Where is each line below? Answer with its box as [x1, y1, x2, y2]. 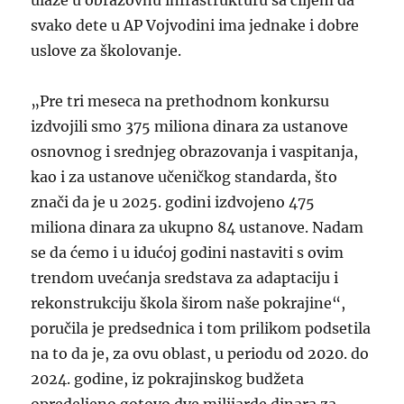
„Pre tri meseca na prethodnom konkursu [31, 91, 330, 110]
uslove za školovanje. [31, 41, 182, 60]
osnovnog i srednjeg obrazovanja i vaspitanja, [31, 142, 359, 161]
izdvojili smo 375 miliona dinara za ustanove [31, 116, 349, 135]
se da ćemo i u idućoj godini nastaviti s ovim [31, 243, 344, 262]
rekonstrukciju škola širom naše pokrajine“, [31, 293, 346, 312]
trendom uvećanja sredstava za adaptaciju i [31, 268, 339, 287]
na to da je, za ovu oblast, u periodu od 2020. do [31, 344, 370, 363]
